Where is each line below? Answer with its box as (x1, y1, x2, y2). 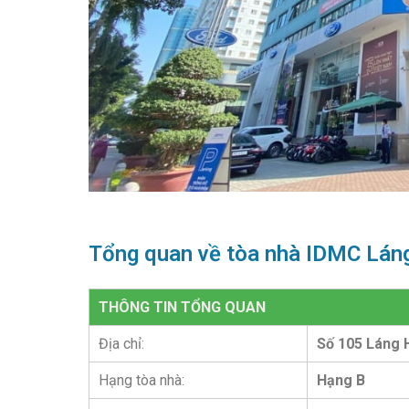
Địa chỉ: (99, 335, 144, 353)
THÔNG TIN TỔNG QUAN (99, 299, 266, 317)
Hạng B (317, 372, 365, 390)
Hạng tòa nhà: (99, 372, 184, 390)
